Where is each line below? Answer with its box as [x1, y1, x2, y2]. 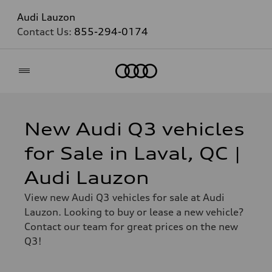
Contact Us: [17, 25, 74, 38]
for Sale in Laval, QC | [24, 143, 241, 164]
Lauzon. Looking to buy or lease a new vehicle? [24, 206, 243, 218]
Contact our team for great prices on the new [24, 220, 238, 233]
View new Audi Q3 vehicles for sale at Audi [24, 191, 225, 203]
